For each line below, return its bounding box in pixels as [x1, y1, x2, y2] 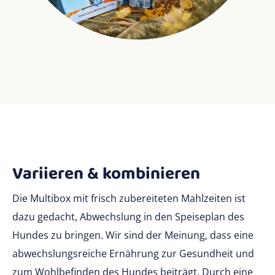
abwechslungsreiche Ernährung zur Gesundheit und [12, 247, 254, 261]
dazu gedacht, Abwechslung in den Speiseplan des [12, 210, 244, 224]
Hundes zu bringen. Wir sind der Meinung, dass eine [12, 228, 254, 242]
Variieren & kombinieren [12, 160, 200, 188]
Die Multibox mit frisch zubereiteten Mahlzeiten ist [12, 192, 246, 206]
